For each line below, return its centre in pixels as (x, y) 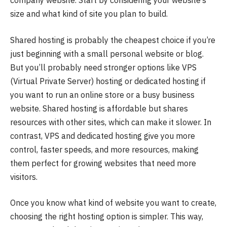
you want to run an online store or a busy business (102, 94)
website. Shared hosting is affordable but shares (99, 108)
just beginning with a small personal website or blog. (107, 53)
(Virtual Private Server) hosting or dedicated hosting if (108, 81)
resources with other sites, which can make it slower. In (111, 122)
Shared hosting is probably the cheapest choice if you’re (113, 40)
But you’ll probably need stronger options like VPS (103, 67)
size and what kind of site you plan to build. (89, 14)
